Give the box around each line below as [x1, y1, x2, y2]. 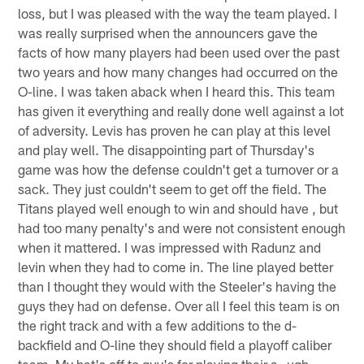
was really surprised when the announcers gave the [18, 24, 318, 41]
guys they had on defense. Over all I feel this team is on [18, 297, 340, 314]
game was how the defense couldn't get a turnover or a [18, 160, 340, 177]
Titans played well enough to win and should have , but [18, 199, 339, 216]
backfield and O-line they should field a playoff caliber [18, 336, 332, 353]
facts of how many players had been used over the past [18, 43, 340, 60]
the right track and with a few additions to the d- [18, 316, 297, 333]
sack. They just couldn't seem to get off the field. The [18, 180, 327, 197]
